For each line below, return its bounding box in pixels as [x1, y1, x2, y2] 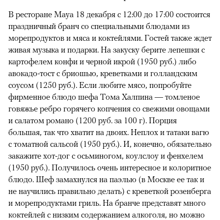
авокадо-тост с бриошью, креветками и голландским [8, 68, 197, 79]
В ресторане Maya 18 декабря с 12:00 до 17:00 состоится [8, 9, 210, 20]
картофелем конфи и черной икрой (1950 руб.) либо [8, 56, 196, 67]
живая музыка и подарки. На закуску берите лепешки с [8, 45, 205, 55]
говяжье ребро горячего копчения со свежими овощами [8, 104, 210, 114]
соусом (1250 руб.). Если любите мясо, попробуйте [8, 80, 192, 90]
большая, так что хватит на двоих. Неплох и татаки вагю [8, 127, 209, 137]
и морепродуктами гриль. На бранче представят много [8, 198, 206, 208]
